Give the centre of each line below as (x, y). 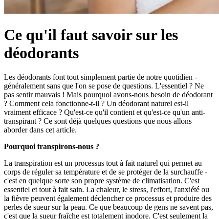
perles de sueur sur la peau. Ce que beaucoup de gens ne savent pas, (109, 207)
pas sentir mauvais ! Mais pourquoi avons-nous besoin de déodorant (108, 94)
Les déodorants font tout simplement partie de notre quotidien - (100, 77)
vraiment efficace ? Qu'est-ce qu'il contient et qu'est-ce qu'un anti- (105, 112)
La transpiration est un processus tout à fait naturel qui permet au (103, 163)
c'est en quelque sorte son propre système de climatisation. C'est (102, 180)
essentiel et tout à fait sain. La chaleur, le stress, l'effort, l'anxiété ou (107, 189)
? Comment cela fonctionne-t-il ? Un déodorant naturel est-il (96, 103)
